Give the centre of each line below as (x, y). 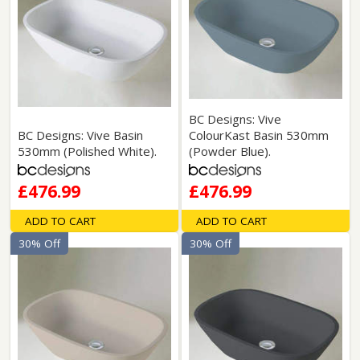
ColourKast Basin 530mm (258, 135)
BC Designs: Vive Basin (81, 135)
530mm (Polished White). (88, 151)
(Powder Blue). (229, 151)
